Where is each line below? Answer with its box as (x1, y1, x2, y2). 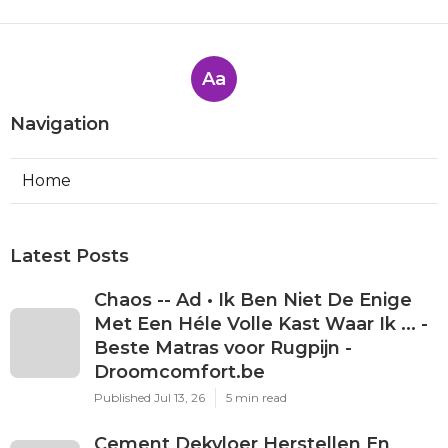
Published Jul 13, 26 (94, 389, 205, 405)
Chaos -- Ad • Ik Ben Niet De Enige (94, 288, 412, 311)
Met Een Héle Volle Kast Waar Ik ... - (94, 312, 428, 335)
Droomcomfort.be (94, 360, 265, 383)
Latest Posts (10, 244, 129, 267)
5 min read (226, 389, 287, 405)
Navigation (10, 112, 110, 135)
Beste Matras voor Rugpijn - (94, 336, 352, 359)
